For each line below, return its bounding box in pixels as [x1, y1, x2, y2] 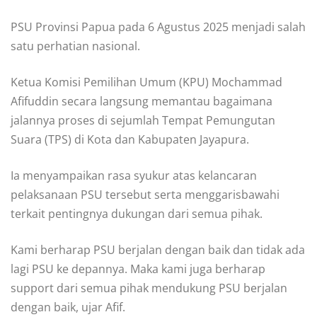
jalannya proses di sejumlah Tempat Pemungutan [11, 113, 275, 129]
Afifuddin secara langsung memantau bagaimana [11, 93, 272, 110]
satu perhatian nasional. [11, 38, 140, 54]
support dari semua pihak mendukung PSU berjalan [11, 280, 287, 296]
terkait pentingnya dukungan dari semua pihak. [11, 206, 263, 222]
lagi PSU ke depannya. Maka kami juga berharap [11, 261, 265, 277]
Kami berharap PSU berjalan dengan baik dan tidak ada [11, 242, 305, 258]
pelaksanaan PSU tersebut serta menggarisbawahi [11, 187, 279, 203]
